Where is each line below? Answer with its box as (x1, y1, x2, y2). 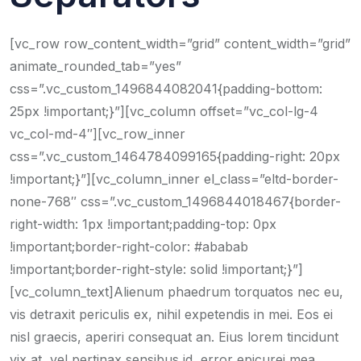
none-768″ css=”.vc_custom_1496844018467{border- (10, 193, 341, 210)
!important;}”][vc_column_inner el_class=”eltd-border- (10, 171, 338, 187)
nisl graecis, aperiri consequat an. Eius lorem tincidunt (10, 329, 338, 345)
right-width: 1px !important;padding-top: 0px (10, 216, 276, 232)
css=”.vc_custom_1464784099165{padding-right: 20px (10, 148, 340, 164)
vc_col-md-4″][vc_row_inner (10, 126, 185, 142)
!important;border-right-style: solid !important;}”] (10, 261, 303, 277)
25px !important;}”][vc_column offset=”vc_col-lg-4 (10, 103, 318, 119)
